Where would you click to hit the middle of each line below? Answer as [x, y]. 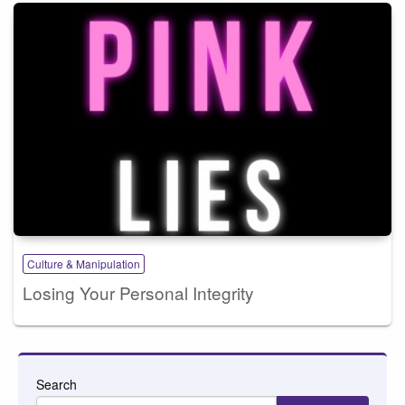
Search [57, 384]
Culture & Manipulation [84, 263]
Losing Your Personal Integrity [138, 292]
